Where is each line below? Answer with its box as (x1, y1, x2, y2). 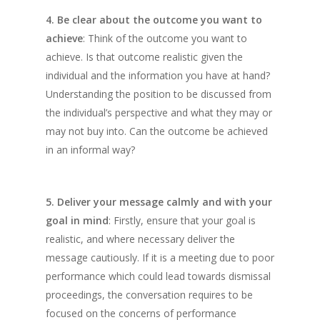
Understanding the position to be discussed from (46, 87, 271, 101)
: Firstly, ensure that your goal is (109, 214, 256, 227)
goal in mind (46, 214, 109, 227)
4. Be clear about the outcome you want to (46, 13, 262, 26)
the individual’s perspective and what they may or (46, 106, 272, 119)
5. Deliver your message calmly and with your (46, 195, 272, 209)
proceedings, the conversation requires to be (46, 288, 253, 301)
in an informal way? (46, 143, 135, 156)
